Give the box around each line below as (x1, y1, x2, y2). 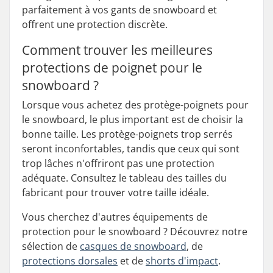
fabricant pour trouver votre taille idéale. (22, 186, 209, 199)
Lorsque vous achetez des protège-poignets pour (22, 98, 249, 112)
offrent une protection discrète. (22, 18, 168, 31)
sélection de (22, 239, 80, 253)
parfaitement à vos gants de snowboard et (22, 3, 217, 16)
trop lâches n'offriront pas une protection (22, 157, 214, 170)
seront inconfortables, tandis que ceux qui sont (22, 142, 239, 155)
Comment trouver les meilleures (22, 41, 213, 58)
